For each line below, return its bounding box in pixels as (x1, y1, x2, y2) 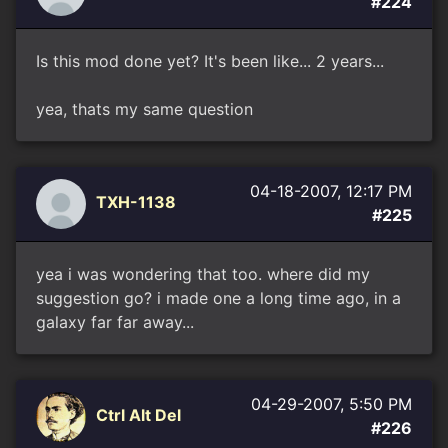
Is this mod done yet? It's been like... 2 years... (36, 51, 384, 71)
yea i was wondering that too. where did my (36, 264, 370, 284)
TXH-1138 (96, 192, 176, 213)
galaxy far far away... (36, 312, 194, 332)
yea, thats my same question (36, 99, 253, 119)
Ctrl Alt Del (96, 405, 181, 426)
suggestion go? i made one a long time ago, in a (36, 288, 401, 308)
